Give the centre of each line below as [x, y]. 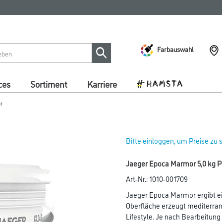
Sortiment [49, 84]
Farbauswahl [175, 49]
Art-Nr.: [138, 179]
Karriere [102, 84]
